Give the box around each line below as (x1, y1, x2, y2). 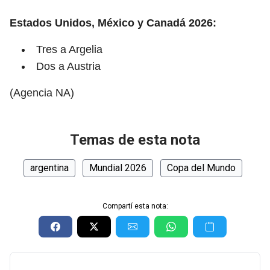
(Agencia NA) (10, 87, 74, 99)
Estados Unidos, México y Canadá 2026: (10, 17, 219, 29)
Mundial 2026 (89, 162, 146, 174)
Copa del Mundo (166, 162, 236, 174)
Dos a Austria (36, 60, 101, 72)
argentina (30, 162, 69, 174)
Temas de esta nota (70, 131, 200, 148)
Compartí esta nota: (102, 202, 168, 210)
